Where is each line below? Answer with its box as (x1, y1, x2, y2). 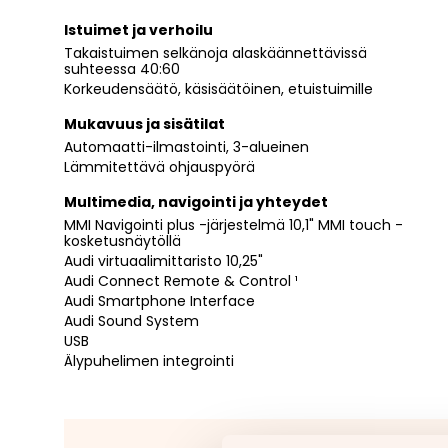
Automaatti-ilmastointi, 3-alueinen (64, 136, 309, 157)
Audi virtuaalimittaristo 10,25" (64, 250, 263, 271)
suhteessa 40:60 (64, 58, 180, 79)
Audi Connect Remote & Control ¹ (64, 270, 298, 291)
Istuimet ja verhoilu (64, 19, 213, 40)
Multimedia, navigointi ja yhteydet (64, 191, 328, 212)
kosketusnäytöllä (64, 230, 181, 251)
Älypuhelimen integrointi (64, 350, 234, 371)
